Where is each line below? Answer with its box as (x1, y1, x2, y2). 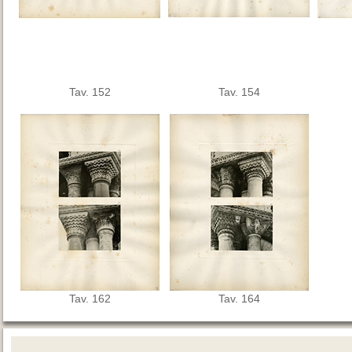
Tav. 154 (218, 86, 260, 98)
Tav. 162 (68, 292, 111, 305)
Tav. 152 (68, 86, 111, 98)
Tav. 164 (218, 292, 260, 305)
